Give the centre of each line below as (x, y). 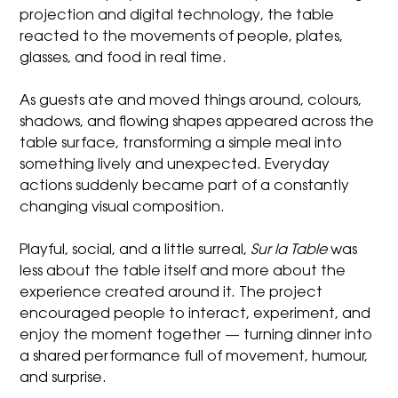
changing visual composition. (123, 207)
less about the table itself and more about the (183, 271)
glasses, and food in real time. (123, 58)
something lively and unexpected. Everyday (175, 165)
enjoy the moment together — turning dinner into (196, 335)
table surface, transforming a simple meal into (181, 143)
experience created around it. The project (171, 293)
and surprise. (64, 378)
